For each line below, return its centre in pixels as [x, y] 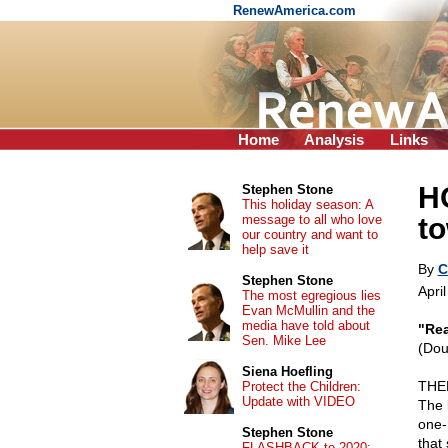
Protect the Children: [301, 386]
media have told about [305, 325]
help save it [275, 249]
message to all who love [311, 219]
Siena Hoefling [287, 371]
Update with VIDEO [298, 401]
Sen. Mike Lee [283, 340]
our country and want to [309, 234]
